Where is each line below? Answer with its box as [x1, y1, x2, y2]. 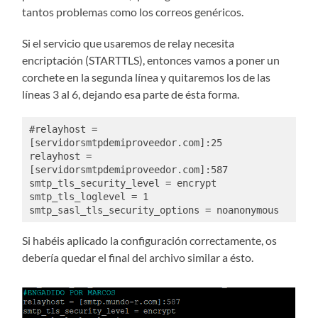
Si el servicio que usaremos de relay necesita [22, 36, 235, 50]
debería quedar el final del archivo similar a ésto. [22, 251, 254, 265]
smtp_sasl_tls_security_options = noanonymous [28, 204, 279, 216]
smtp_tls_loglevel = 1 [28, 190, 148, 202]
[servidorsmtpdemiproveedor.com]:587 [28, 163, 228, 175]
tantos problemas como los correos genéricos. [22, 5, 244, 19]
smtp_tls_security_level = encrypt [28, 177, 216, 189]
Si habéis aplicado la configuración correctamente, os [22, 234, 278, 248]
